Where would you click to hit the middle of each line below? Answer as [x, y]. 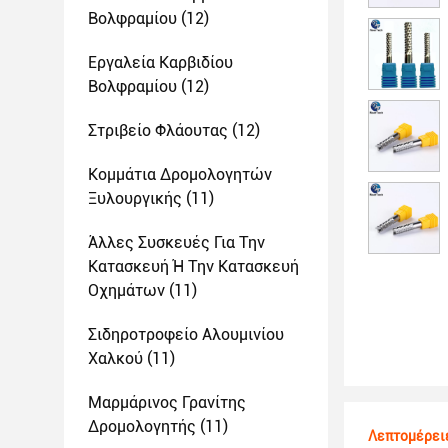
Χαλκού [115, 358]
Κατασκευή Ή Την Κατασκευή [193, 266]
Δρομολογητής [142, 426]
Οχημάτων [126, 290]
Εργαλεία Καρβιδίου [160, 62]
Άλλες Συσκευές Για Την [176, 242]
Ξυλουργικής [135, 198]
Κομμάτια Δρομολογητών [180, 174]
